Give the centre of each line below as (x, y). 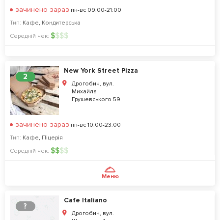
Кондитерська (61, 23)
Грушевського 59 (96, 99)
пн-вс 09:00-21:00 (95, 10)
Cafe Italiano (85, 200)
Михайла (84, 92)
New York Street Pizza (101, 70)
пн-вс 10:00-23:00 (95, 125)
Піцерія (52, 138)
